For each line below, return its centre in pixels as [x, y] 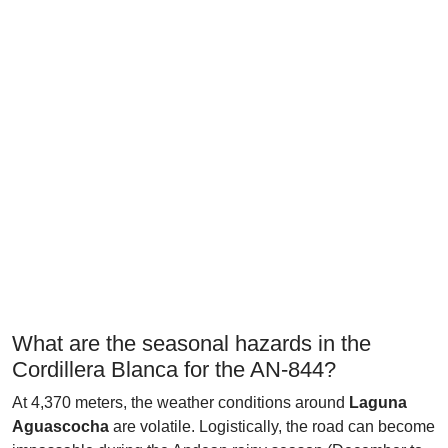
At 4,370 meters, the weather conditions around [180, 402]
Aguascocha [60, 426]
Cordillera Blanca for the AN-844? [174, 369]
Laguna [378, 402]
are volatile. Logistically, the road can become [272, 426]
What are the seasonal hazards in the [191, 343]
